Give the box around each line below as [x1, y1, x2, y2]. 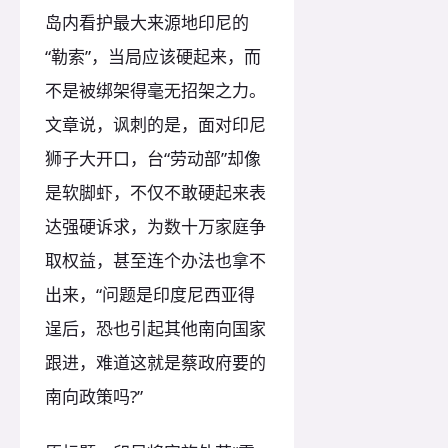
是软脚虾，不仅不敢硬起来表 [45, 181, 266, 205]
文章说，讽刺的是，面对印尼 [45, 113, 266, 137]
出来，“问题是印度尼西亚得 [45, 283, 255, 307]
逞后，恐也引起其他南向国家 [45, 317, 266, 341]
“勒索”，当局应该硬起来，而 [45, 45, 261, 69]
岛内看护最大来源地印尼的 [45, 11, 249, 35]
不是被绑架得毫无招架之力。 [45, 79, 266, 103]
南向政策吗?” [45, 385, 143, 409]
